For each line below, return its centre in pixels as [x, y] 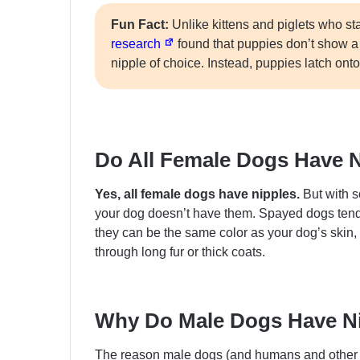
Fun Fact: [140, 25]
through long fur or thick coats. [180, 252]
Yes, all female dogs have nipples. [199, 194]
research [137, 44]
